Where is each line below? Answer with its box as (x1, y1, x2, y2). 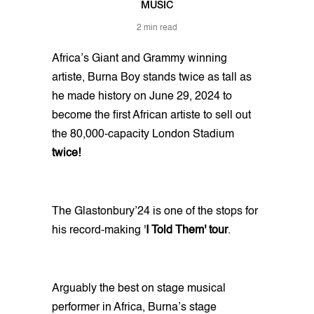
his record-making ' (52, 224, 146, 236)
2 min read (137, 23, 177, 32)
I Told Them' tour (146, 224, 228, 236)
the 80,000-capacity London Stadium (52, 128, 234, 140)
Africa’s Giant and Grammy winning (52, 53, 227, 64)
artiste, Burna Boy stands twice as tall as (52, 71, 252, 83)
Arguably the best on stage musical (52, 282, 226, 294)
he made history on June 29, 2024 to (52, 90, 232, 102)
